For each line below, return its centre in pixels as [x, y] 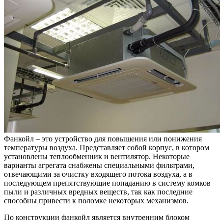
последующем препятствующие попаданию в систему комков [107, 183]
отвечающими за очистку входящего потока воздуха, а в [98, 174]
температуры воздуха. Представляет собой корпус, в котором [107, 147]
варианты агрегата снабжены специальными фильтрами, [99, 165]
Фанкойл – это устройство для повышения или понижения [103, 138]
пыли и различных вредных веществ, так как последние [98, 192]
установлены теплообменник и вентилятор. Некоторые [97, 156]
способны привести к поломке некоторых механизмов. [96, 200]
